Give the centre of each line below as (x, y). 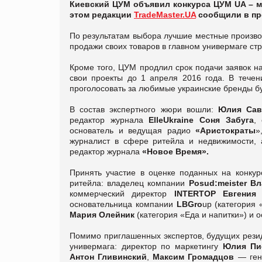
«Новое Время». (175, 151)
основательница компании (123, 204)
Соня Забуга (226, 120)
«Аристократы (225, 130)
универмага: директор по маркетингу (146, 246)
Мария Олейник (102, 214)
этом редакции (102, 14)
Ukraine (179, 120)
